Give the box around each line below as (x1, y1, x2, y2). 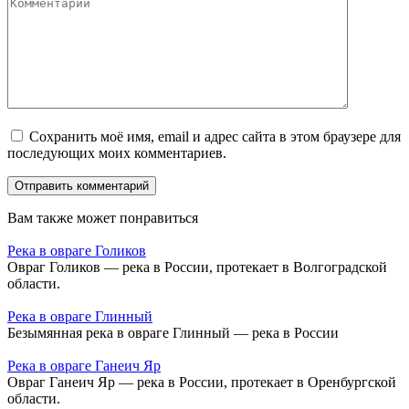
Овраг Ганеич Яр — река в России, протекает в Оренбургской (7, 373, 396, 390)
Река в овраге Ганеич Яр (7, 357, 161, 373)
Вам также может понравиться (7, 209, 198, 225)
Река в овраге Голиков (7, 242, 146, 258)
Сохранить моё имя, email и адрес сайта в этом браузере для (29, 128, 401, 144)
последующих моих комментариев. (7, 144, 226, 161)
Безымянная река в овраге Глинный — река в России (7, 324, 339, 341)
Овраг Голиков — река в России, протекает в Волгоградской (7, 258, 387, 275)
